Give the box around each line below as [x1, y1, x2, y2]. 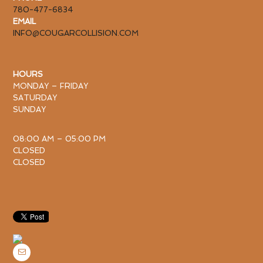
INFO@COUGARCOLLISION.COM [13, 29, 139, 38]
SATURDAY [13, 93, 58, 103]
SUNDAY [13, 105, 46, 114]
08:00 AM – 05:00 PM [13, 134, 106, 144]
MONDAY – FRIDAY [13, 82, 89, 91]
